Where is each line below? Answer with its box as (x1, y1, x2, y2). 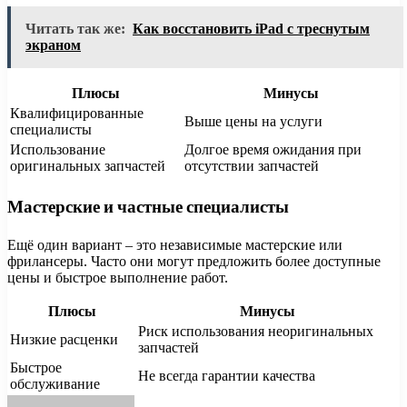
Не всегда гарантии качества (138, 368, 315, 384)
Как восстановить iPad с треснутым (133, 20, 370, 36)
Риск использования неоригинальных (138, 323, 373, 340)
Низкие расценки (10, 332, 118, 348)
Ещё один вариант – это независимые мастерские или (7, 237, 342, 253)
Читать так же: (25, 20, 125, 36)
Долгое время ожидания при (184, 141, 362, 157)
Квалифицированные (10, 104, 144, 121)
